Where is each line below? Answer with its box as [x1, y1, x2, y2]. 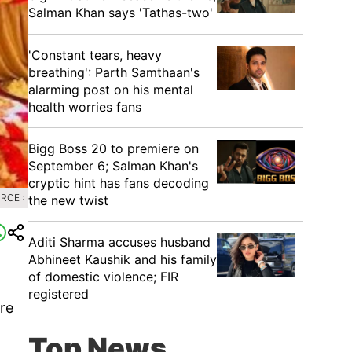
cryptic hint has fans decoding [28, 175, 209, 191]
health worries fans [28, 99, 141, 115]
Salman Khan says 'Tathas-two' [28, 5, 213, 20]
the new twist [28, 192, 108, 208]
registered [28, 286, 89, 302]
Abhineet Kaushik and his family [28, 251, 217, 267]
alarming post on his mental [28, 82, 193, 97]
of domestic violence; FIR [28, 269, 178, 284]
